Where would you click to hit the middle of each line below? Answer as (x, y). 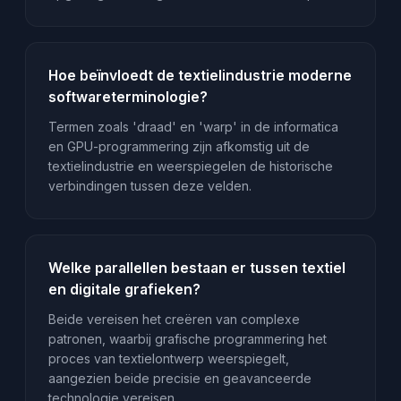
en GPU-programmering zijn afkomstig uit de (179, 147)
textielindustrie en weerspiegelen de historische (190, 166)
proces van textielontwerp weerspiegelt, (168, 359)
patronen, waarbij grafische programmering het (187, 339)
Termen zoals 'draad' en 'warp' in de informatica (193, 127)
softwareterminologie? (128, 97)
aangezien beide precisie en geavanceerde (179, 379)
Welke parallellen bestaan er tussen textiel (196, 268)
